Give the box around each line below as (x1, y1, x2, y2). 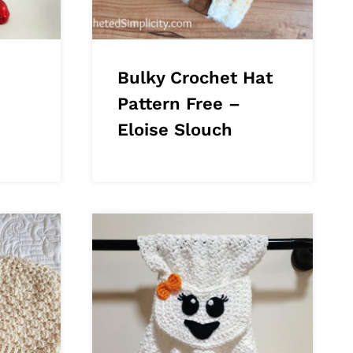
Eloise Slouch (117, 119, 232, 139)
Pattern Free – (117, 93, 240, 113)
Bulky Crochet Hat (117, 67, 273, 87)
